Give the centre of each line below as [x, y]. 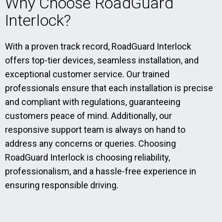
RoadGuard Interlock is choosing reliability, [87, 157]
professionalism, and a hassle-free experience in [101, 171]
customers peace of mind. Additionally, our [88, 116]
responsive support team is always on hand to [95, 130]
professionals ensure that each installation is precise [109, 88]
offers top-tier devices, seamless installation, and [102, 60]
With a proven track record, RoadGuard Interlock [98, 46]
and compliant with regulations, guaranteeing [93, 102]
